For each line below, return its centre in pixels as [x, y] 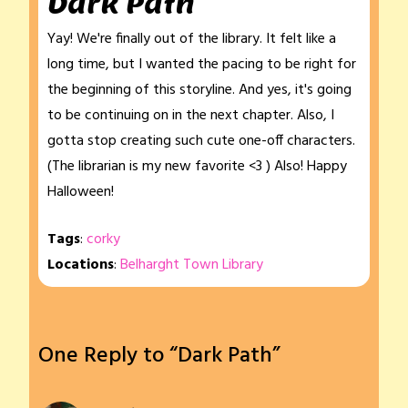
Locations [81, 265]
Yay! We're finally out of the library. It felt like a [192, 40]
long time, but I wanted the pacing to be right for [202, 65]
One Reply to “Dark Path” [159, 357]
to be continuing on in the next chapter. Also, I [191, 116]
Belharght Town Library [192, 265]
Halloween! [81, 193]
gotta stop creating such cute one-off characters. [201, 142]
